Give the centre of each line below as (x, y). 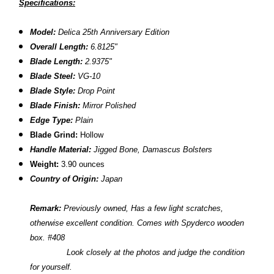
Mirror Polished (109, 106)
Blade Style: (53, 91)
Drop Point (95, 91)
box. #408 (48, 238)
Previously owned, (96, 209)
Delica (69, 32)
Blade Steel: (53, 76)
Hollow (92, 135)
